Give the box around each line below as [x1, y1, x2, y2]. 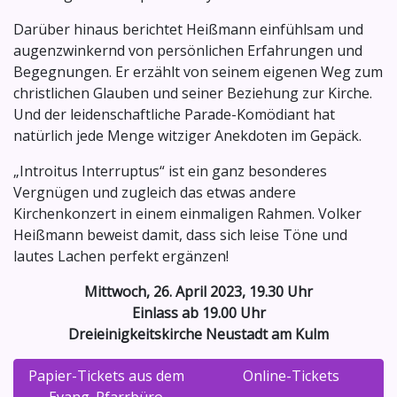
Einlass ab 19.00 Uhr [131, 303, 266, 323]
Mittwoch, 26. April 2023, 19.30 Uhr [84, 282, 313, 302]
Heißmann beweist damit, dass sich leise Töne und [13, 225, 347, 245]
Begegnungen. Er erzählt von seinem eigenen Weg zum [13, 62, 383, 82]
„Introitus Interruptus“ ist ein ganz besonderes [13, 161, 327, 182]
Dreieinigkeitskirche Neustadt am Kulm [68, 324, 329, 345]
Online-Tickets [242, 366, 339, 386]
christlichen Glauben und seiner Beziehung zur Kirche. [13, 83, 372, 104]
